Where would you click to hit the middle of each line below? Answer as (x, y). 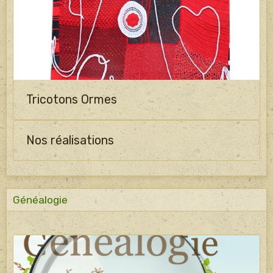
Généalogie (40, 200)
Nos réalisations (70, 141)
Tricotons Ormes (72, 100)
